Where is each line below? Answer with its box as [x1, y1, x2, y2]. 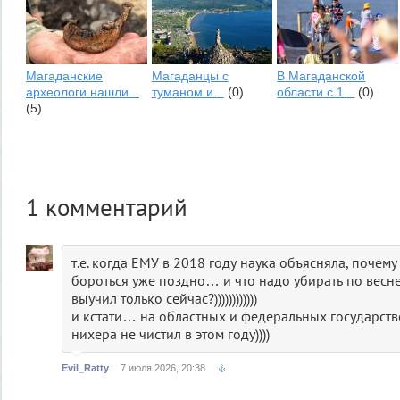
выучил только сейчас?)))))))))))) [71, 288, 257, 307]
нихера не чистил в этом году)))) [71, 324, 270, 343]
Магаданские [26, 68, 103, 83]
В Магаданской [277, 68, 366, 83]
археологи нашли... [26, 84, 139, 99]
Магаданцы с [151, 68, 229, 83]
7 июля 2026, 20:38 [121, 362, 205, 373]
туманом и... [151, 84, 224, 99]
